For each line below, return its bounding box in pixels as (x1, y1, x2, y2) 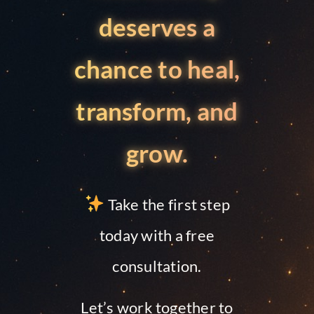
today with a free (99, 226, 215, 245)
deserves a (98, 12, 216, 41)
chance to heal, (74, 54, 240, 83)
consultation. (112, 257, 202, 275)
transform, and (76, 96, 238, 125)
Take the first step (104, 195, 231, 214)
